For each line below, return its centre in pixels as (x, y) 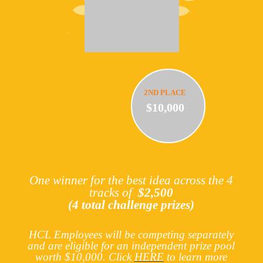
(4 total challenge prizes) (131, 205)
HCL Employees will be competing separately (131, 235)
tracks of (113, 193)
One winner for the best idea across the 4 (131, 180)
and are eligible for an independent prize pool (131, 246)
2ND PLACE (165, 93)
